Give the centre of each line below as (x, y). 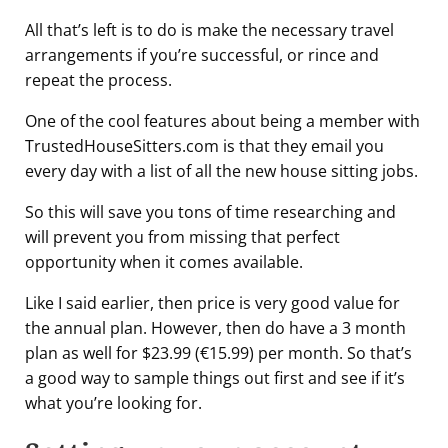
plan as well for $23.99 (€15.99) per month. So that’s (218, 353)
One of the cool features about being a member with (222, 121)
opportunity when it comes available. (164, 262)
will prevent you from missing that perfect (182, 237)
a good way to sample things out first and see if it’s (215, 378)
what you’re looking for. (113, 403)
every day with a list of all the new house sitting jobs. (221, 171)
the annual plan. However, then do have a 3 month (215, 328)
